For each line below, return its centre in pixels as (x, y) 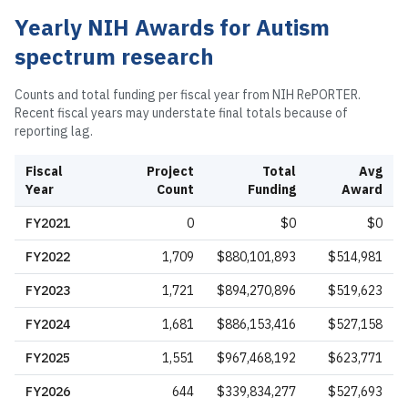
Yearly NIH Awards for (135, 28)
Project (170, 172)
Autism (293, 28)
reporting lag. (54, 132)
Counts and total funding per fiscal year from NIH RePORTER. (188, 95)
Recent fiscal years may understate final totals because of (181, 113)
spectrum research (114, 57)
